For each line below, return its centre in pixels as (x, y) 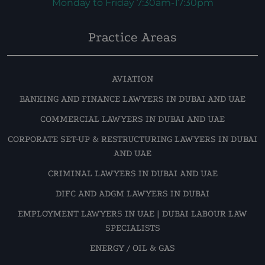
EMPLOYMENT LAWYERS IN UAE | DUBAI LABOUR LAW (132, 214)
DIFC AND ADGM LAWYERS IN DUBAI (132, 193)
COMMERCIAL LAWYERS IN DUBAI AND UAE (132, 119)
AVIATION (132, 79)
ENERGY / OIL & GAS (132, 248)
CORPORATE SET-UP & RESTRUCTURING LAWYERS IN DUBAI (132, 139)
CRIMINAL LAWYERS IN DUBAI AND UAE (132, 173)
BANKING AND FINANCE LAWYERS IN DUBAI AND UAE (132, 99)
